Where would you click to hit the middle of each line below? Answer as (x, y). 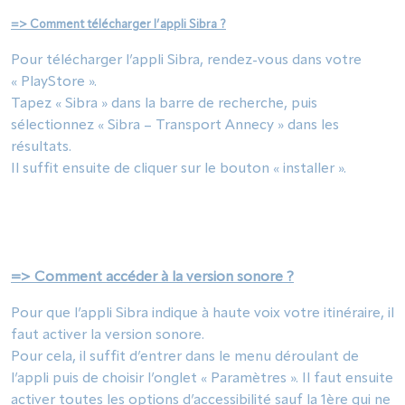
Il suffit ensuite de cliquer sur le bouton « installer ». (179, 169)
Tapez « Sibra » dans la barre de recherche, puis (164, 104)
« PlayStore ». (54, 82)
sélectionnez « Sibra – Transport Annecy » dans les (175, 126)
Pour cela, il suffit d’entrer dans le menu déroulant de (185, 357)
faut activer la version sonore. (108, 335)
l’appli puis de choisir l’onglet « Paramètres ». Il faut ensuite (202, 379)
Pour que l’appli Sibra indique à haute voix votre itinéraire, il (202, 314)
